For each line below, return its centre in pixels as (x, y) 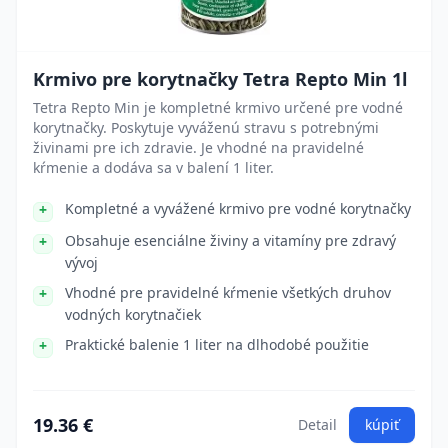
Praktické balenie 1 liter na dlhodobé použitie (217, 344)
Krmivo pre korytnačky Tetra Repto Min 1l (220, 79)
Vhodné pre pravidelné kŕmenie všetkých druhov (228, 292)
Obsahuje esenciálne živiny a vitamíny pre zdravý (230, 240)
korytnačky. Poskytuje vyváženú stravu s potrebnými (206, 127)
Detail (317, 424)
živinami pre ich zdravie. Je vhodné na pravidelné (198, 147)
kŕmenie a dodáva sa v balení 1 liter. (153, 167)
